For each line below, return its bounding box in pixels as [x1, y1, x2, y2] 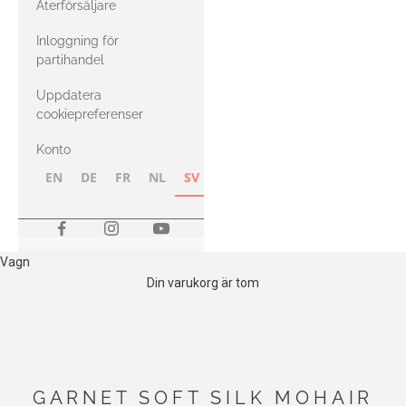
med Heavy [82, 22, 159, 39]
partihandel [36, 53, 104, 67]
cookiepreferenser [36, 107, 143, 121]
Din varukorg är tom [147, 275, 259, 290]
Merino [82, 43, 128, 61]
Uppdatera [36, 88, 101, 102]
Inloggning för [36, 34, 119, 48]
